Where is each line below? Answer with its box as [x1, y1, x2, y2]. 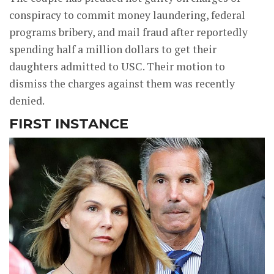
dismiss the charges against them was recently [9, 76, 235, 91]
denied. [9, 93, 45, 108]
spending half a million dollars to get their [9, 42, 217, 56]
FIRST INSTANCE [9, 114, 128, 132]
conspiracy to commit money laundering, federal [9, 7, 245, 22]
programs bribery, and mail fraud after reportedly [9, 24, 248, 39]
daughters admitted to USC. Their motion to [9, 59, 225, 73]
